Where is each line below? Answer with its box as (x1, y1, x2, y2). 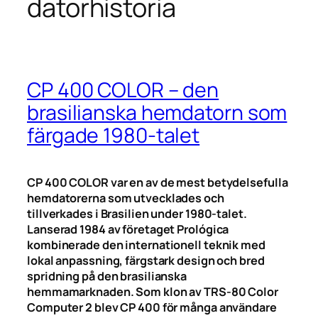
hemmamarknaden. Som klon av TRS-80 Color (27, 284, 278, 300)
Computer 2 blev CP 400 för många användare (27, 300, 277, 316)
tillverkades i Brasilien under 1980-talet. (27, 206, 247, 222)
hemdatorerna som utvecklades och (27, 190, 224, 207)
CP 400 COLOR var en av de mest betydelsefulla (27, 175, 288, 191)
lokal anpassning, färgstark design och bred (27, 253, 265, 269)
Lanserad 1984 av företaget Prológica (27, 221, 229, 238)
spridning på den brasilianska (27, 268, 187, 285)
